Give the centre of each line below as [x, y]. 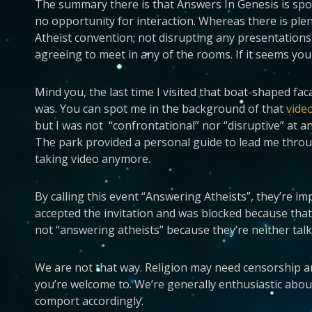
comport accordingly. [89, 301]
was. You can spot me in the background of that [161, 109]
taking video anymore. [93, 159]
